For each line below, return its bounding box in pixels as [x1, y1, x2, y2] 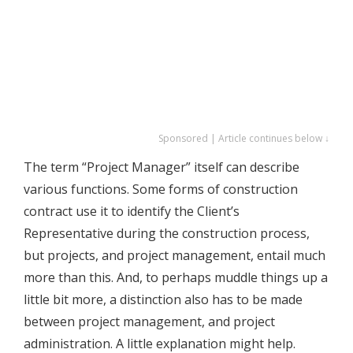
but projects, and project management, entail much [24, 247, 325, 265]
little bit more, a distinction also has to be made [24, 291, 303, 309]
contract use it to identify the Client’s [24, 203, 240, 221]
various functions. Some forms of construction [24, 180, 298, 199]
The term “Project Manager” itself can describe [24, 158, 299, 176]
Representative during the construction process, [24, 225, 310, 243]
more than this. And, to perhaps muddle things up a [24, 269, 328, 287]
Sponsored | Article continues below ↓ [158, 132, 329, 146]
